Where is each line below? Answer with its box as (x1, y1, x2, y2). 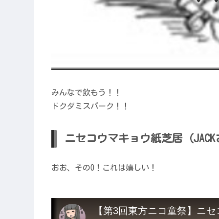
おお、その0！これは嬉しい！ (51, 164, 157, 172)
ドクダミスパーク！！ (51, 102, 130, 110)
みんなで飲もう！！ (51, 88, 122, 96)
